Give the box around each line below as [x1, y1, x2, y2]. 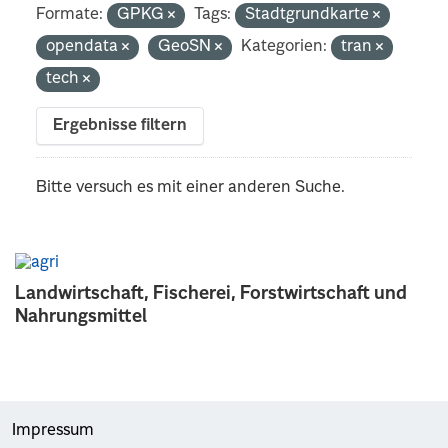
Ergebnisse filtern [53, 117, 188, 134]
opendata [46, 38, 123, 55]
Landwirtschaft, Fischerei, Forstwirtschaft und [15, 284, 407, 303]
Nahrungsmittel [15, 307, 147, 326]
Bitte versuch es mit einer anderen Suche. [36, 179, 346, 196]
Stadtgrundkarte [245, 6, 374, 23]
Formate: [36, 6, 104, 23]
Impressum [12, 422, 94, 439]
